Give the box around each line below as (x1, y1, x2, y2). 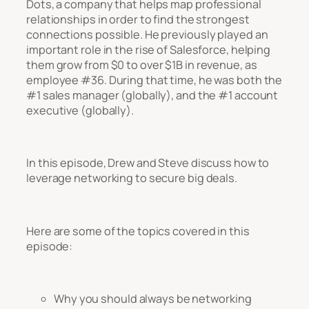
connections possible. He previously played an (26, 26, 268, 42)
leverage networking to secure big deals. (26, 170, 237, 186)
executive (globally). (26, 102, 134, 118)
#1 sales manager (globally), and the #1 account (26, 87, 279, 103)
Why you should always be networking (54, 291, 252, 307)
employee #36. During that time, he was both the (26, 72, 283, 88)
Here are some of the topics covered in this (26, 223, 250, 239)
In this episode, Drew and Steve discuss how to (26, 155, 270, 171)
